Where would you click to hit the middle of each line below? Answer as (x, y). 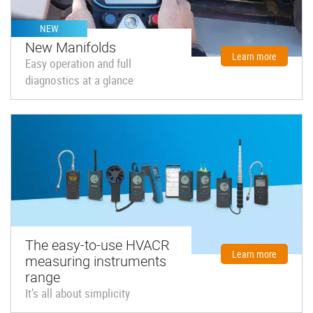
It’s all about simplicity (78, 293)
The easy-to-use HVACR (97, 244)
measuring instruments (96, 260)
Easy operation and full (78, 63)
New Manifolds (71, 46)
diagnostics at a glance (79, 80)
